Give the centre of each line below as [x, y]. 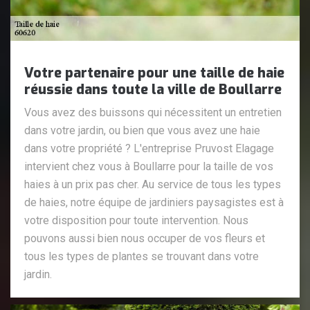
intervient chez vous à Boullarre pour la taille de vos [149, 166]
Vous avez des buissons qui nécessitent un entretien [153, 112]
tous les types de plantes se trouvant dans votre [142, 256]
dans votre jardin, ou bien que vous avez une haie [142, 130]
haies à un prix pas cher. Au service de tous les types [153, 184]
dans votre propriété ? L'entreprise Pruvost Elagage [149, 148]
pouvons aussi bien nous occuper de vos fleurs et [145, 238]
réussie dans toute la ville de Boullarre [153, 89]
